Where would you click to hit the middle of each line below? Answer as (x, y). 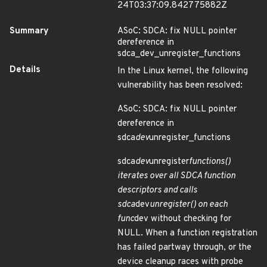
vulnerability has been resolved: (180, 86)
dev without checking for (183, 219)
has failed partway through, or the (184, 248)
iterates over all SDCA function (176, 176)
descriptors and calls (157, 190)
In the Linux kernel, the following (183, 71)
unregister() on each (189, 205)
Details (25, 70)
